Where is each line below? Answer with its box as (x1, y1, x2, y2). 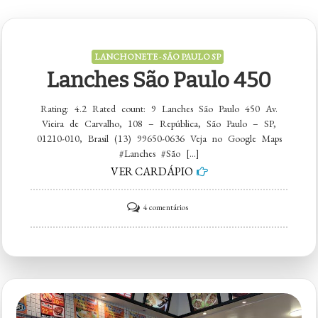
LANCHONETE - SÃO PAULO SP (94, 51, 221, 63)
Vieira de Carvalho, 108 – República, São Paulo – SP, (42, 117, 276, 131)
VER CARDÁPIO (110, 164, 193, 180)
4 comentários (143, 202, 188, 214)
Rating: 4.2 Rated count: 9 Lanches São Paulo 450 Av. (40, 102, 278, 116)
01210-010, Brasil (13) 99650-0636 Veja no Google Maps (36, 132, 282, 146)
